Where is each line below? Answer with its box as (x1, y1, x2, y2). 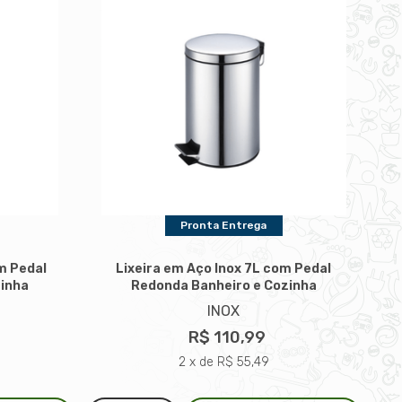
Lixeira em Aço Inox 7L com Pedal (116, 260, 332, 276)
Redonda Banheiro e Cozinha (130, 277, 317, 293)
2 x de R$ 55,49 (178, 354, 269, 370)
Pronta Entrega (180, 219, 267, 232)
